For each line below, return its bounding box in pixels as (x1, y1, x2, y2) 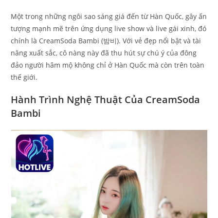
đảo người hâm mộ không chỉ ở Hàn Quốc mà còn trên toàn (11, 60, 205, 70)
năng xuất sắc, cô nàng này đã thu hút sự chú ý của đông (11, 48, 197, 58)
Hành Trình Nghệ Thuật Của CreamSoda (11, 93, 200, 107)
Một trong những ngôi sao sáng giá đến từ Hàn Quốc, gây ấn (11, 12, 207, 21)
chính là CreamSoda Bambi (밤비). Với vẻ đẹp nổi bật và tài (11, 36, 201, 46)
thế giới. (11, 73, 38, 82)
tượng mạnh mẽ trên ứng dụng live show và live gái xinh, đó (11, 24, 207, 34)
